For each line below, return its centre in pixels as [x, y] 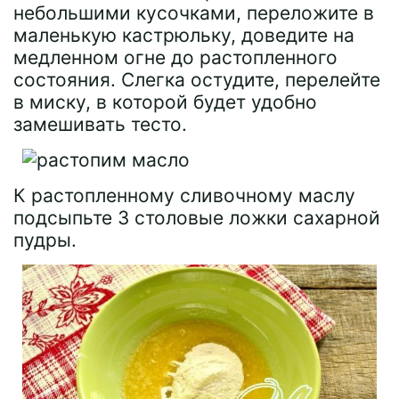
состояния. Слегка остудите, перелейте [197, 80]
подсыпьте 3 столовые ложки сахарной [197, 218]
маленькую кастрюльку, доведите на [184, 35]
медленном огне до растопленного [175, 57]
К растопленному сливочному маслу [184, 195]
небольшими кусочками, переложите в [194, 13]
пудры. [45, 240]
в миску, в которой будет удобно [165, 102]
